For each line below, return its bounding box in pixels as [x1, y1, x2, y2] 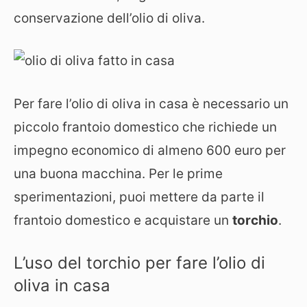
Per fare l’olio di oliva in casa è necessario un [14, 95, 288, 112]
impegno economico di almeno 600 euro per [14, 142, 286, 158]
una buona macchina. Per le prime [14, 165, 223, 182]
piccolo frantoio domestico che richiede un [14, 119, 277, 135]
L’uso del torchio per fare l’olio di [14, 253, 265, 273]
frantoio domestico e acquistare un [14, 212, 232, 228]
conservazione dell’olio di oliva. [14, 10, 205, 26]
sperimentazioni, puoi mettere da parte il [14, 188, 265, 205]
